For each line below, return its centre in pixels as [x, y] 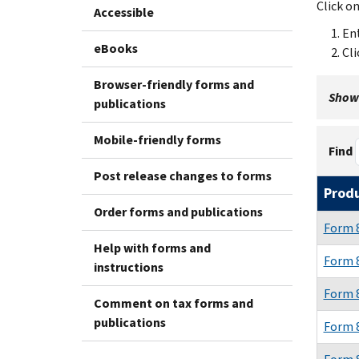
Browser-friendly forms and [174, 84]
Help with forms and [152, 248]
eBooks [116, 48]
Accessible [124, 12]
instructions [129, 267]
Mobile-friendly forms [157, 139]
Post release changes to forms [183, 175]
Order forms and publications [178, 212]
